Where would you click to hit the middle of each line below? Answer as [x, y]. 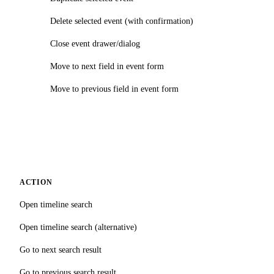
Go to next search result [61, 250]
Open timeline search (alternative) [78, 227]
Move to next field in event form [107, 66]
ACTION [36, 183]
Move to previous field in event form [114, 89]
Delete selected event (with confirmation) [122, 21]
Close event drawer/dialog [95, 44]
